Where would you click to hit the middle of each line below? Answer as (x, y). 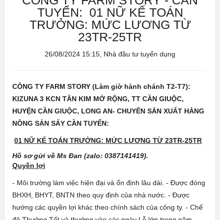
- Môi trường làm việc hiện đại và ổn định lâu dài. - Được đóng (109, 183)
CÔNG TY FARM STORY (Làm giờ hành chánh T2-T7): (101, 86)
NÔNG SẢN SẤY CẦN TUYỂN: (61, 123)
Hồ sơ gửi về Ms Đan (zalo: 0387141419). (80, 156)
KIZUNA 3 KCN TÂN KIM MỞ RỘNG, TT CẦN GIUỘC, (98, 99)
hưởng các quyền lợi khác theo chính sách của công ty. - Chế (108, 207)
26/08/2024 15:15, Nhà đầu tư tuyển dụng (110, 54)
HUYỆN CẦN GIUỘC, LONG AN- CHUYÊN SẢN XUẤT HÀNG (108, 111)
